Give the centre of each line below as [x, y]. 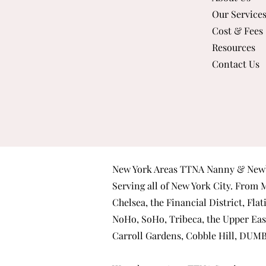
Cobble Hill [210, 235]
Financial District [204, 202]
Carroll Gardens [147, 235]
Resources [234, 47]
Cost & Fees [237, 31]
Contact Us [236, 64]
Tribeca [186, 219]
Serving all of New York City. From [186, 186]
